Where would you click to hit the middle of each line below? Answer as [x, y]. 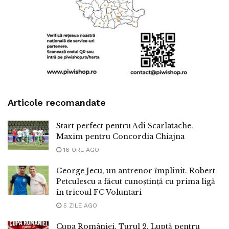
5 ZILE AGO [79, 205]
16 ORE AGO [80, 150]
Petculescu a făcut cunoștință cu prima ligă [136, 181]
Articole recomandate [57, 102]
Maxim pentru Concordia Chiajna [120, 136]
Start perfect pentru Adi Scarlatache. [125, 125]
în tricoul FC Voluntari [99, 192]
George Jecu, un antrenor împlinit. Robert [136, 170]
